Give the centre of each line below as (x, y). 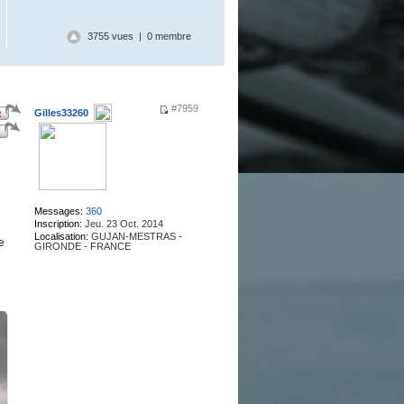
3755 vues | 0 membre (139, 37)
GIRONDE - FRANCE (82, 246)
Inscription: (58, 224)
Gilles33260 (61, 113)
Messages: (58, 211)
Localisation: (61, 236)
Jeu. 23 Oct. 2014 (122, 224)
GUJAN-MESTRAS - (135, 236)
